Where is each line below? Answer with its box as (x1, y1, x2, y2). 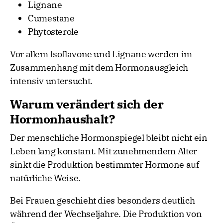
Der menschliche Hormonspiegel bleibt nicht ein (10, 132, 208, 144)
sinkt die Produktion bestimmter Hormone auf (10, 159, 199, 171)
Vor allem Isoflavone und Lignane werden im (10, 48, 192, 60)
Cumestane (28, 12, 75, 24)
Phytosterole (28, 26, 79, 38)
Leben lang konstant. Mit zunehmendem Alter (10, 145, 197, 157)
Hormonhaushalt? (10, 111, 115, 127)
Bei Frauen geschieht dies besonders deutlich (10, 195, 195, 207)
